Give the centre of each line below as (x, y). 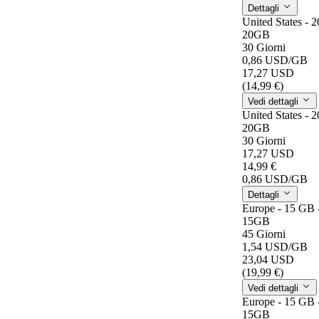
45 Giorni (264, 234)
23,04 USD (268, 259)
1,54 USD (265, 246)
